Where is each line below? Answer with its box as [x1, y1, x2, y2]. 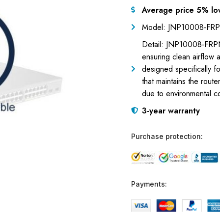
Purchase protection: [131, 132, 203, 140]
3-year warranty [142, 105, 200, 116]
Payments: [131, 179, 167, 188]
